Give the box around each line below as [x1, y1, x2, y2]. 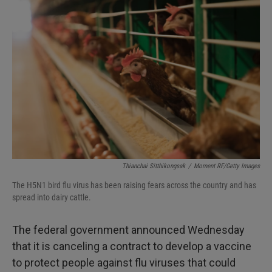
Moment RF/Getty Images [194, 162, 260, 170]
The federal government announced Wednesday [12, 223, 245, 236]
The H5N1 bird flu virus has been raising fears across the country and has [12, 180, 256, 190]
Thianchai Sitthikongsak [122, 162, 185, 170]
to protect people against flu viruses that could [12, 256, 236, 269]
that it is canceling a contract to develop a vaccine [12, 240, 251, 253]
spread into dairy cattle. [12, 192, 91, 202]
